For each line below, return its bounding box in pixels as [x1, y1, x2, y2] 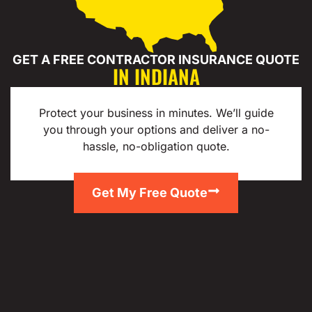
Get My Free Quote [92, 185, 208, 200]
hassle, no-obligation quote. [82, 139, 230, 154]
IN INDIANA [112, 62, 200, 91]
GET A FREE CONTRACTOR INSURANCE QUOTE [13, 52, 299, 68]
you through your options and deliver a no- [42, 123, 270, 137]
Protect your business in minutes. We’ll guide [38, 106, 274, 120]
